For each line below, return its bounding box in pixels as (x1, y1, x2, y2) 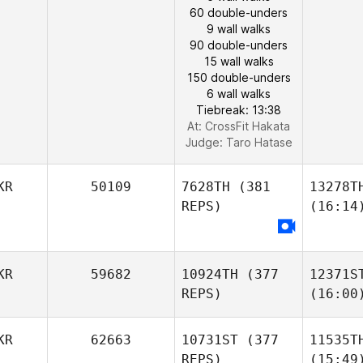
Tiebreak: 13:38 (196, 103, 281, 117)
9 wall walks (207, 22, 271, 36)
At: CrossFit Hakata (187, 119, 290, 133)
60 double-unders (190, 6, 288, 19)
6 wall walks (207, 87, 271, 100)
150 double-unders (186, 70, 291, 84)
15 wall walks (203, 54, 274, 68)
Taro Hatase (225, 135, 293, 149)
